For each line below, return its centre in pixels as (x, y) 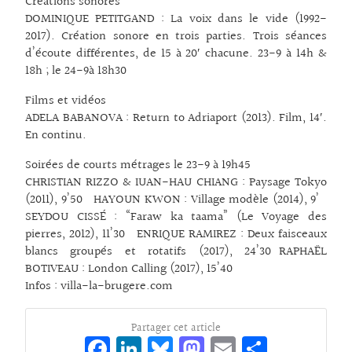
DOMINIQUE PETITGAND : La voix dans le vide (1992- (176, 20)
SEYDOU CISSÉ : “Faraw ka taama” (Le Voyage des (176, 218)
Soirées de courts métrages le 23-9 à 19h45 (138, 166)
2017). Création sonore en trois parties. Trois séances (176, 37)
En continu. (56, 136)
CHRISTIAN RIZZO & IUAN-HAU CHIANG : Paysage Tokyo (176, 183)
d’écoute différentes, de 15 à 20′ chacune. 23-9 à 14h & (176, 54)
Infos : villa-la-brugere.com (99, 287)
